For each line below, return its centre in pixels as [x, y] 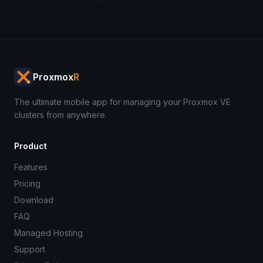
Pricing [27, 183]
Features [31, 167]
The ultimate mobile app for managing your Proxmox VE [122, 102]
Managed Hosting [48, 233]
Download [34, 200]
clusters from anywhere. [60, 115]
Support [30, 249]
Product [31, 146]
